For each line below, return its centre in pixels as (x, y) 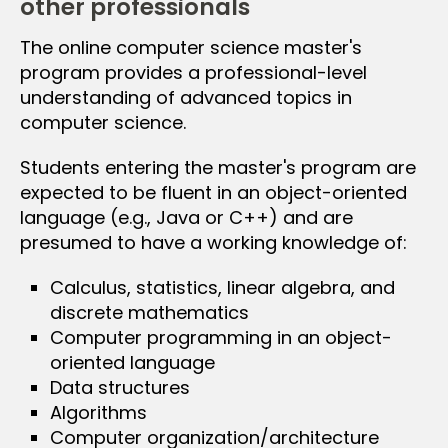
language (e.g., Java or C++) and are (186, 217)
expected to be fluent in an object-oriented (213, 192)
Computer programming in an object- (221, 337)
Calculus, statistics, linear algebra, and (222, 287)
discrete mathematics (149, 312)
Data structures (120, 387)
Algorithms (98, 412)
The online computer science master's (191, 47)
